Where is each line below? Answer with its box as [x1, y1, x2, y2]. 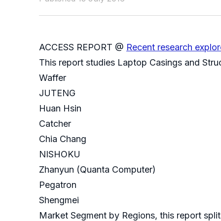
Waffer [39, 73, 69, 83]
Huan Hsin [39, 103, 84, 114]
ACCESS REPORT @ [39, 42, 126, 53]
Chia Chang [39, 134, 89, 145]
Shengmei [39, 195, 81, 206]
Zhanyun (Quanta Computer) [39, 164, 158, 175]
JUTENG [39, 88, 78, 99]
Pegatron [39, 180, 79, 190]
